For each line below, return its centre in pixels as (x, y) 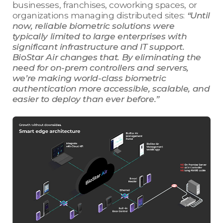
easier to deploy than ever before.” (88, 99)
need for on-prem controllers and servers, (101, 68)
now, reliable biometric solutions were (93, 26)
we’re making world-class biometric (89, 78)
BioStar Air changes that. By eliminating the (107, 57)
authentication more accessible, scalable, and (111, 89)
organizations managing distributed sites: (100, 15)
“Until (199, 15)
